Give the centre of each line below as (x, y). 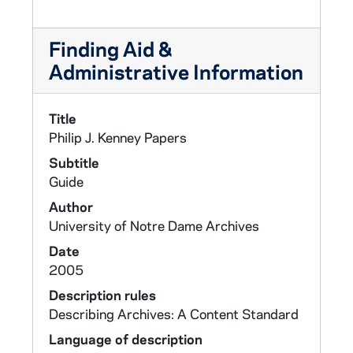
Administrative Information (176, 71)
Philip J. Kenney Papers (118, 137)
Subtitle (74, 162)
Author (71, 206)
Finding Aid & (111, 48)
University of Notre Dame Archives (154, 225)
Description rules (102, 295)
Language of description (126, 339)
